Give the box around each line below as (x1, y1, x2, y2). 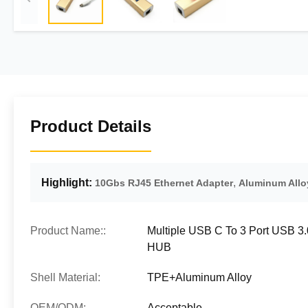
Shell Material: (30, 272, 100, 283)
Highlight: (41, 177, 92, 188)
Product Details (30, 117, 151, 135)
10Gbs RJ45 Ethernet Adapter (95, 177, 233, 188)
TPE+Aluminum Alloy (147, 272, 252, 283)
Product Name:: (30, 225, 106, 236)
